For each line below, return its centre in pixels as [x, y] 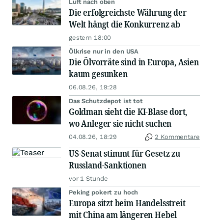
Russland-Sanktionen [108, 165]
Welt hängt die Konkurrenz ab [124, 24]
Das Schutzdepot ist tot [106, 101]
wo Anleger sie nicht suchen [120, 123]
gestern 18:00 [90, 38]
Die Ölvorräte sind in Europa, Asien [134, 62]
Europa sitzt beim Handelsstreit [127, 203]
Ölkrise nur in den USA [104, 51]
